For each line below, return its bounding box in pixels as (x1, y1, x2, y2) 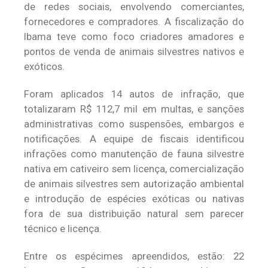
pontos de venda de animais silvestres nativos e (24, 45, 244, 57)
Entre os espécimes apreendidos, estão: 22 (24, 249, 244, 262)
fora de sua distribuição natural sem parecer (24, 207, 244, 220)
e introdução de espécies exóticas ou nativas (24, 192, 244, 205)
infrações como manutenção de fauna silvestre (24, 147, 244, 160)
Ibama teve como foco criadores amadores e (24, 30, 244, 42)
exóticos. (24, 60, 65, 72)
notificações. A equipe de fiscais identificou (24, 132, 244, 145)
